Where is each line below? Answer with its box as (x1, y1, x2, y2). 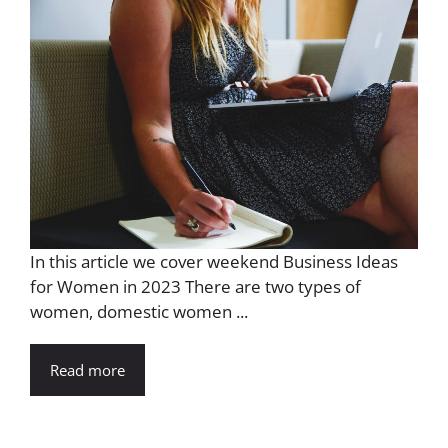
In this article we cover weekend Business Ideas (30, 249, 398, 273)
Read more (50, 359, 125, 380)
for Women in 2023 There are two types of (30, 274, 361, 298)
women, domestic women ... (30, 299, 248, 323)
